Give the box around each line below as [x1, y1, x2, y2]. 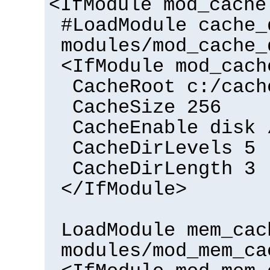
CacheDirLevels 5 [72, 137, 256, 160]
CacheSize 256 [72, 96, 221, 119]
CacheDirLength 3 [72, 158, 256, 180]
